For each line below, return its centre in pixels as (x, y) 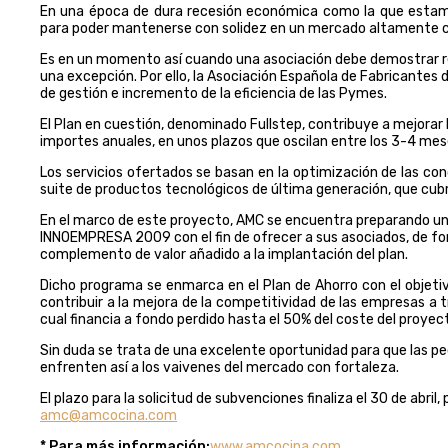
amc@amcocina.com (108, 415)
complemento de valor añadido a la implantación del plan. (224, 254)
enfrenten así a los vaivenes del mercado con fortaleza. (219, 367)
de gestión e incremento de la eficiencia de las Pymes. (213, 93)
